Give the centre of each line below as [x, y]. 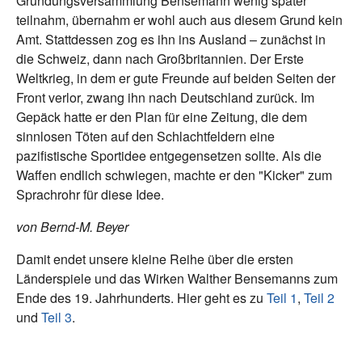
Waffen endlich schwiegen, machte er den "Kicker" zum [174, 175]
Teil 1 [282, 298]
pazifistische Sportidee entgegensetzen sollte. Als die [169, 156]
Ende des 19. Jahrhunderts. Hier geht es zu [141, 298]
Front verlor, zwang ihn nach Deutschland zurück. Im [165, 98]
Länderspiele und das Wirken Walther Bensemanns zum [177, 279]
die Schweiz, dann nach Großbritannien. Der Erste [160, 59]
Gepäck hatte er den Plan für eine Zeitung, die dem [162, 117]
